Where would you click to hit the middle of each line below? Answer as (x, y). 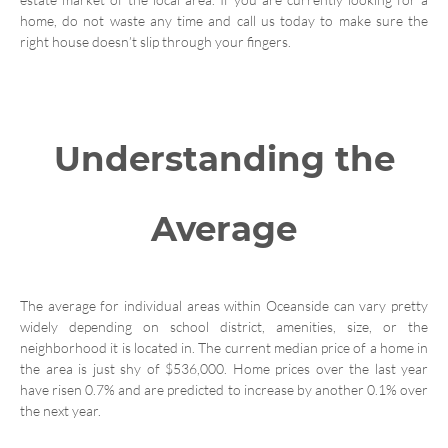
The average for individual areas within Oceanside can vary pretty (224, 305)
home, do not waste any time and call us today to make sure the (224, 20)
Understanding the (224, 158)
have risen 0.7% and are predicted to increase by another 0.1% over (224, 389)
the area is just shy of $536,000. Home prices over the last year (224, 368)
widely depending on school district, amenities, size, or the (224, 326)
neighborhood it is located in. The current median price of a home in (224, 347)
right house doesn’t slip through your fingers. (155, 41)
